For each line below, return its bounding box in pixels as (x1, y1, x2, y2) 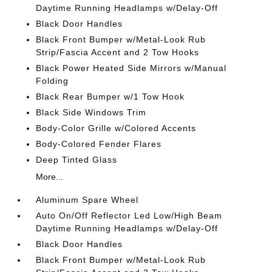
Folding (36, 76, 69, 86)
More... (36, 172, 64, 182)
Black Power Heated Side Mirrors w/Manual (36, 63, 227, 73)
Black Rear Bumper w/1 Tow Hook (36, 92, 185, 101)
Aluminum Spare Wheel (36, 195, 139, 205)
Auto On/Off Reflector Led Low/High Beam (36, 211, 223, 220)
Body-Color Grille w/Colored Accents (36, 123, 197, 133)
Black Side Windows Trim (36, 107, 147, 117)
